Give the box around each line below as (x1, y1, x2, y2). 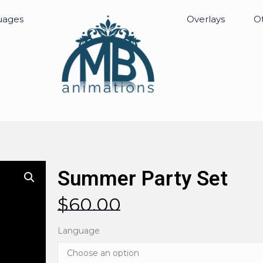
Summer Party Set (57, 167, 228, 191)
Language (57, 225, 100, 237)
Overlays (186, 14, 225, 25)
